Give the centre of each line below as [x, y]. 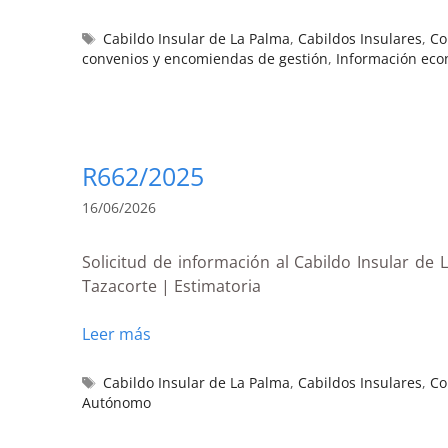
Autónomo [116, 402]
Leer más [116, 333]
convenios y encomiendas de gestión [205, 58]
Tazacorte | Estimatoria [171, 285]
